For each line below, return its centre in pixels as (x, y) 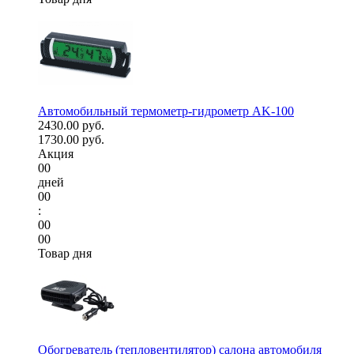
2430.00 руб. (71, 126)
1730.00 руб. (71, 140)
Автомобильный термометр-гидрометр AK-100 (166, 111)
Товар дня (65, 254)
